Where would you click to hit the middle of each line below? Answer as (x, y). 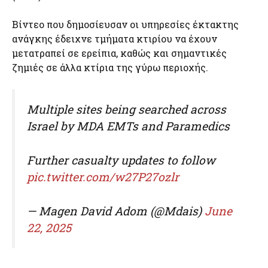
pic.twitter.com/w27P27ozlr (103, 176)
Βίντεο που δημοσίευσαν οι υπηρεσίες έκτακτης (125, 24)
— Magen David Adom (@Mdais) (116, 211)
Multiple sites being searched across (127, 109)
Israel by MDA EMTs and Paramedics (128, 126)
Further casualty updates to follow (121, 160)
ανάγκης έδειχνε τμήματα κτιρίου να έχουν (115, 39)
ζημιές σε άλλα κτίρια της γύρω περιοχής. (110, 67)
